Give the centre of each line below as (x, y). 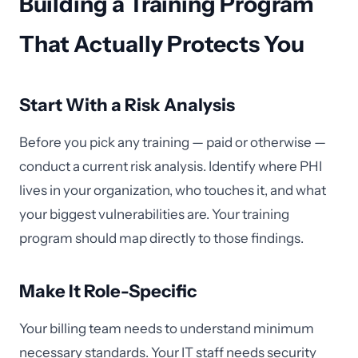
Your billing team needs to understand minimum (167, 328)
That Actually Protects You (162, 44)
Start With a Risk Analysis (127, 105)
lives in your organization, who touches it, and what (173, 190)
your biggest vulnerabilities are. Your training (154, 214)
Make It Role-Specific (108, 291)
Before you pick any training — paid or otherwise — (173, 142)
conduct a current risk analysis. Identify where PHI (171, 166)
